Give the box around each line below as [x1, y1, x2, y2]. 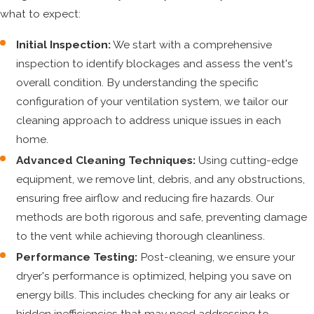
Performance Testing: [16, 250, 138, 264]
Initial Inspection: [16, 37, 111, 51]
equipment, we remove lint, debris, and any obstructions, [16, 172, 306, 186]
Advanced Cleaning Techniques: [16, 153, 196, 168]
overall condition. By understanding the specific [16, 75, 259, 89]
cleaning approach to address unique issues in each [16, 113, 282, 127]
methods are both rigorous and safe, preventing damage [16, 210, 308, 224]
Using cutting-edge [196, 153, 299, 168]
